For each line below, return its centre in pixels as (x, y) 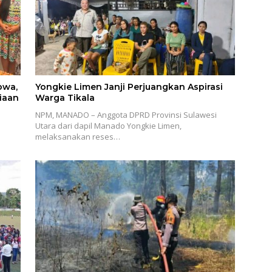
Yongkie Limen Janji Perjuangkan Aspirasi (129, 87)
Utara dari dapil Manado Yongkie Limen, (108, 125)
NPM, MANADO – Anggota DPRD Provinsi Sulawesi (126, 114)
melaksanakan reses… (77, 136)
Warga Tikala (65, 97)
